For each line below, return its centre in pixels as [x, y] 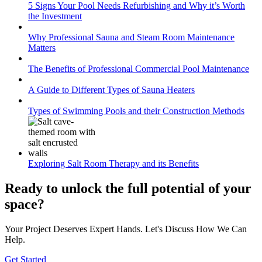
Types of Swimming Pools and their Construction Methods [136, 111]
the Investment [55, 16]
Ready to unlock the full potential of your [128, 188]
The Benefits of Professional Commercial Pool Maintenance [139, 68]
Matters [42, 47]
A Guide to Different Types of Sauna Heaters [111, 89]
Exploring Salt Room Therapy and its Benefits [113, 163]
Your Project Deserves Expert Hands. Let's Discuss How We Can [126, 229]
